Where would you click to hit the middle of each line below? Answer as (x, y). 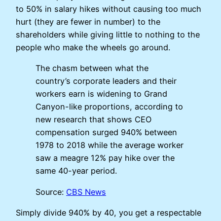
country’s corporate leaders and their (106, 81)
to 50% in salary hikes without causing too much (109, 9)
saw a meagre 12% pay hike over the (105, 158)
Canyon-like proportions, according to (109, 107)
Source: (51, 192)
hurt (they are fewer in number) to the (88, 22)
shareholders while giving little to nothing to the (108, 35)
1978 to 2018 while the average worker (110, 145)
